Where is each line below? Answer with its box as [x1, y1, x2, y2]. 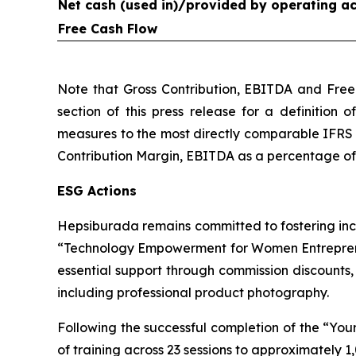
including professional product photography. [57, 284, 329, 300]
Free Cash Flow [58, 20, 157, 37]
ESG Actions [57, 182, 137, 199]
